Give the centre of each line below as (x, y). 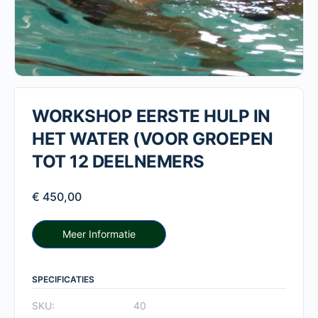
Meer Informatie (99, 234)
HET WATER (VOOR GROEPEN (153, 139)
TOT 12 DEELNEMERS (118, 162)
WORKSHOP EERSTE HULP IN (151, 116)
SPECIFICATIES (63, 280)
